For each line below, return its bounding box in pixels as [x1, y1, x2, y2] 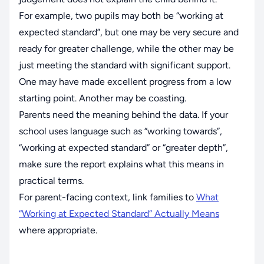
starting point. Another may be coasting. [19, 92, 186, 104]
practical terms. [19, 174, 84, 186]
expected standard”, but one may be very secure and [19, 26, 239, 38]
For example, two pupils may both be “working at [19, 9, 223, 21]
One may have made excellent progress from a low [19, 75, 232, 87]
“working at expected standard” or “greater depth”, [19, 141, 228, 153]
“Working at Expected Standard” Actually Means [19, 207, 219, 219]
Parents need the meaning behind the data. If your [19, 108, 228, 120]
